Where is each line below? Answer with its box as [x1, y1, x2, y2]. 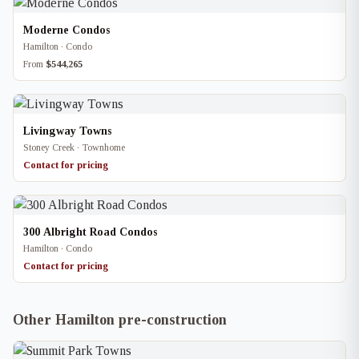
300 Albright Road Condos [23, 226, 157, 238]
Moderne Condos [23, 24, 110, 36]
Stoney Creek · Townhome [23, 142, 125, 153]
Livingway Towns [23, 125, 111, 137]
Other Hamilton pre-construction [13, 312, 227, 328]
